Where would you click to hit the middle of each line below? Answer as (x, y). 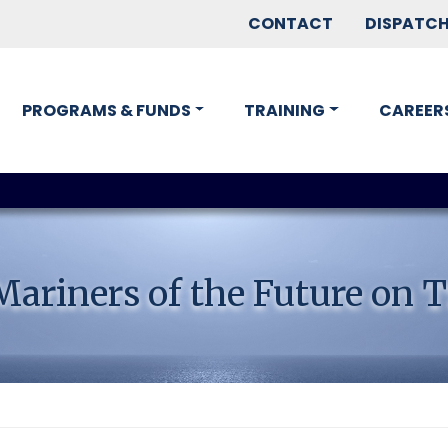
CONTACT (290, 23)
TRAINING (285, 110)
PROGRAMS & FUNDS (106, 110)
